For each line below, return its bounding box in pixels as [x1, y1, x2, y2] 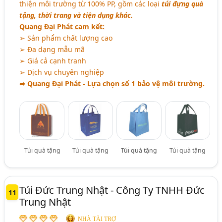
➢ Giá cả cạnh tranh [19, 55, 87, 65]
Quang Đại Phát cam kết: [19, 21, 105, 31]
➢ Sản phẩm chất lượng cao [19, 33, 113, 43]
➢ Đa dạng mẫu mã [19, 44, 85, 54]
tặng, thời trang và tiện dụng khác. [19, 10, 133, 20]
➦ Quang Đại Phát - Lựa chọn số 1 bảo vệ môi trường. [19, 78, 205, 88]
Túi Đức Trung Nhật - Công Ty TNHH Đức [19, 183, 205, 197]
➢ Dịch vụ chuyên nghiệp [19, 67, 105, 77]
